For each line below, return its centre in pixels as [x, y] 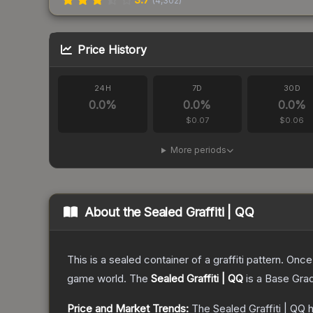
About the [114, 212]
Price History [112, 50]
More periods [198, 150]
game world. [97, 279]
